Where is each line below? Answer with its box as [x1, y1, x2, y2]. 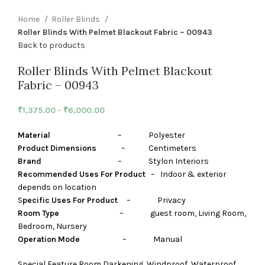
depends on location [18, 182, 96, 192]
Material [18, 130, 50, 140]
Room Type [18, 208, 59, 218]
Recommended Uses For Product [18, 169, 151, 179]
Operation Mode [18, 234, 80, 244]
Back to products [18, 40, 85, 50]
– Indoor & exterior [151, 169, 227, 179]
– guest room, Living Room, [59, 208, 246, 218]
